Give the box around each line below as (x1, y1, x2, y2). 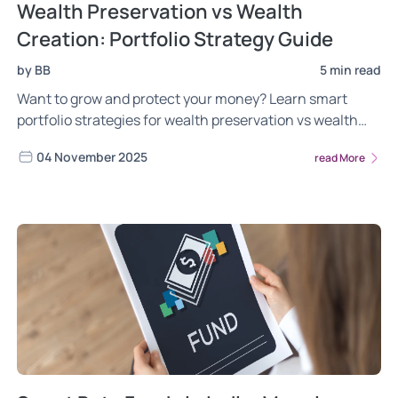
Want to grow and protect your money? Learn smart (17, 89, 347, 109)
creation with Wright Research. (17, 131, 219, 152)
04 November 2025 (36, 148, 147, 166)
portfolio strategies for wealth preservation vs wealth (17, 110, 358, 131)
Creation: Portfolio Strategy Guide (17, 26, 333, 53)
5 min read (320, 61, 381, 79)
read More (314, 149, 367, 165)
